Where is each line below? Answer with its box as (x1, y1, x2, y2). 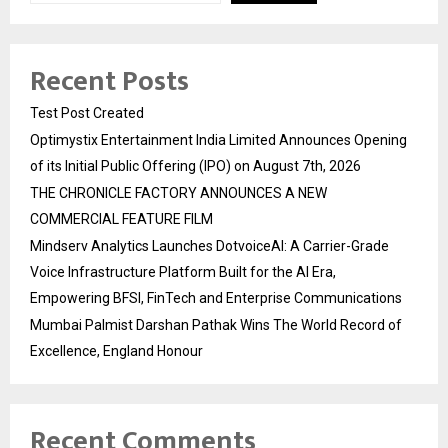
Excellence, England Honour (30, 342, 203, 359)
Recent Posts (30, 57, 189, 105)
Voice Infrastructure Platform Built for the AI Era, (30, 263, 336, 280)
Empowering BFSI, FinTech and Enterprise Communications (30, 289, 402, 306)
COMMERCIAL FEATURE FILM (30, 210, 213, 227)
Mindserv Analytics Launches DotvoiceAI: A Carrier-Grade (30, 237, 389, 254)
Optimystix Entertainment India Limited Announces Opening (30, 131, 407, 148)
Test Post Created (30, 104, 144, 121)
